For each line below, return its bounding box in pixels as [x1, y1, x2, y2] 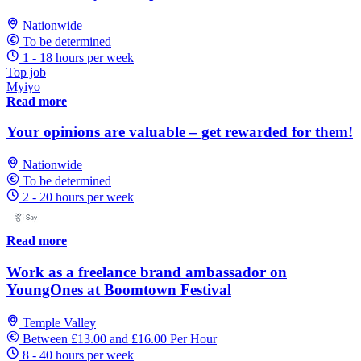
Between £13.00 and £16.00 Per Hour [23, 331, 217, 346]
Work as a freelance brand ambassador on [6, 263, 287, 280]
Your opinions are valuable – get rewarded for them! [6, 123, 353, 141]
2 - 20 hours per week [23, 190, 134, 205]
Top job [6, 64, 46, 79]
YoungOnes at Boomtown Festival [6, 280, 231, 298]
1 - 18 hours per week [23, 50, 134, 64]
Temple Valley [23, 315, 96, 330]
